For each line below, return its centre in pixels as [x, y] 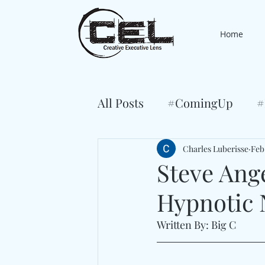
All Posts [121, 103]
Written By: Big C [196, 225]
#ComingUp [200, 103]
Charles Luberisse [216, 148]
